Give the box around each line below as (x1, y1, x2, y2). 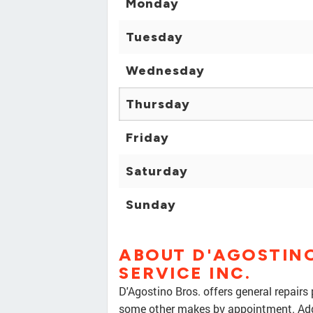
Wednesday (126, 63, 205, 79)
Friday (126, 130, 169, 146)
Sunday (126, 197, 176, 213)
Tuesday (126, 29, 183, 45)
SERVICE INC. (119, 263, 251, 284)
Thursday (126, 96, 190, 112)
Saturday (126, 163, 188, 180)
